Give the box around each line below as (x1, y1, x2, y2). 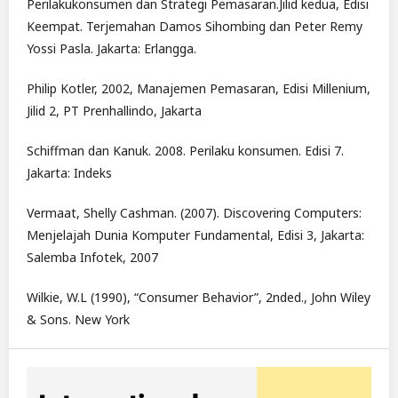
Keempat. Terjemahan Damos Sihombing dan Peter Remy (27, 18, 362, 36)
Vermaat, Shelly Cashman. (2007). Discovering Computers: (27, 204, 362, 222)
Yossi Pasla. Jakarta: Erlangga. (27, 40, 196, 58)
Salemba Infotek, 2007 (27, 249, 158, 267)
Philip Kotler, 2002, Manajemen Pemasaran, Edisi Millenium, (27, 80, 370, 98)
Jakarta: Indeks (27, 164, 112, 182)
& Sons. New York (27, 311, 130, 329)
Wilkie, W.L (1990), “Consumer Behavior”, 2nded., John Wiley (27, 289, 370, 306)
